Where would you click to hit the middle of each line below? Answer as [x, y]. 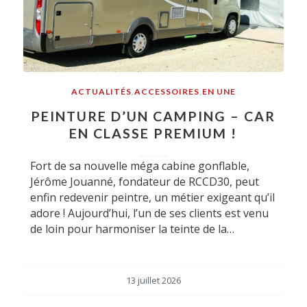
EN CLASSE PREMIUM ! [153, 134]
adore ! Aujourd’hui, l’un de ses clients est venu [149, 213]
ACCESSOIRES [167, 92]
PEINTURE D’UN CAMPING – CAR [153, 116]
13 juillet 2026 [153, 281]
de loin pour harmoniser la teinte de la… [132, 229]
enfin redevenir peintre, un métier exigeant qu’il [152, 198]
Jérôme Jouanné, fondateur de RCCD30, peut [144, 182]
